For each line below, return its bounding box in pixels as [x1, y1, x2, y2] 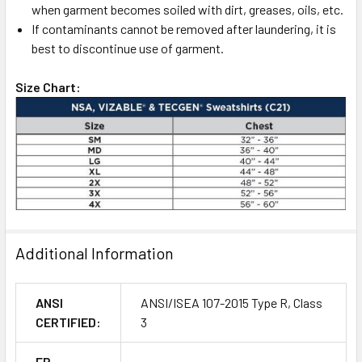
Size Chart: [15, 78, 81, 95]
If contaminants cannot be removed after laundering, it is [32, 20, 336, 36]
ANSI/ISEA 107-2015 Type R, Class [141, 294, 322, 310]
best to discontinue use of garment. [32, 40, 224, 56]
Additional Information [15, 242, 174, 263]
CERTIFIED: [36, 314, 101, 330]
